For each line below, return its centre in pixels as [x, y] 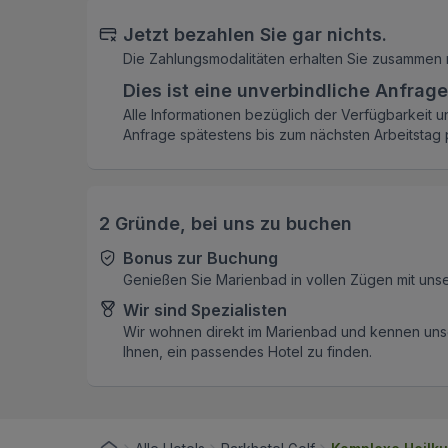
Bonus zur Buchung [200, 258]
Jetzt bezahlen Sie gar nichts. [255, 35]
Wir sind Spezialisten [205, 310]
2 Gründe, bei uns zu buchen [225, 224]
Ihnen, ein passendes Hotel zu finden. [247, 352]
